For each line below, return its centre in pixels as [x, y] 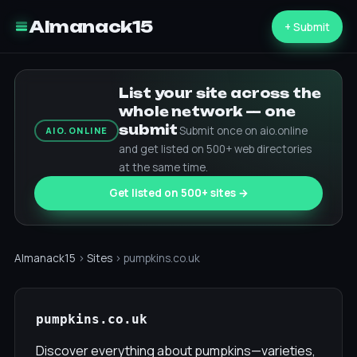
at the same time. [164, 167]
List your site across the [220, 93]
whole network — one [207, 112]
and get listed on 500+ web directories [216, 149]
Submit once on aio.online [244, 131]
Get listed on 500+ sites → [178, 193]
